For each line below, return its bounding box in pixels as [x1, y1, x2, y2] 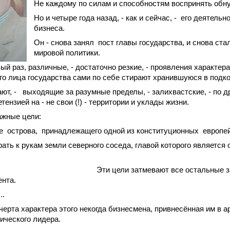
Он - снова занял [34, 38, 94, 47]
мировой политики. [34, 48, 100, 57]
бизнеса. [34, 24, 65, 32]
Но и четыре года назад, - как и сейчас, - [34, 13, 177, 22]
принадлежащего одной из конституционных [42, 126, 199, 135]
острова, [7, 126, 37, 135]
